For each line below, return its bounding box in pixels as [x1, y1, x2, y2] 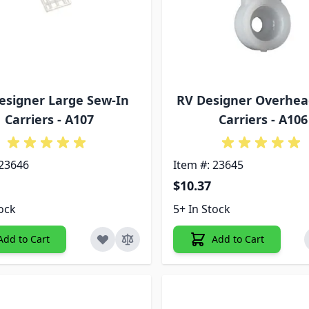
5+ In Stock [172, 201, 230, 217]
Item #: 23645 [172, 157, 243, 173]
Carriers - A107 [4, 111, 94, 128]
